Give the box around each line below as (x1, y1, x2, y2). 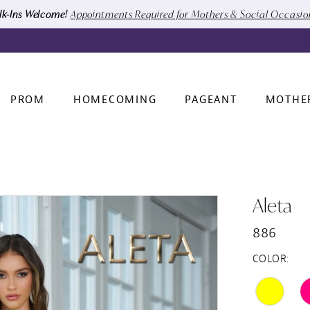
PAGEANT (185, 93, 237, 107)
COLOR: (253, 252, 289, 266)
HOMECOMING (73, 93, 157, 107)
